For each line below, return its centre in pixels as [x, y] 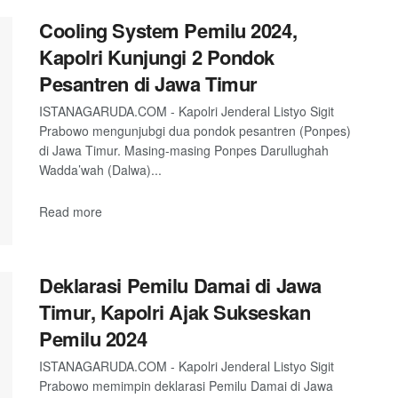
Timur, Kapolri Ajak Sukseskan [175, 312]
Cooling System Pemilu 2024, [168, 30]
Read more [71, 211]
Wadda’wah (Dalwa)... [100, 170]
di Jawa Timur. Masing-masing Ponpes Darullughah [184, 150]
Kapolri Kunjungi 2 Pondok [157, 57]
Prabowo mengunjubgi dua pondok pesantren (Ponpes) [195, 131]
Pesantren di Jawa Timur [148, 84]
